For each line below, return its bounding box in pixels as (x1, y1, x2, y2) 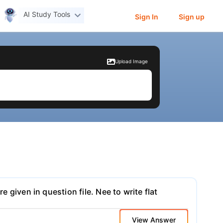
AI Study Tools (23, 10, 71, 19)
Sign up (178, 12, 205, 21)
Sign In (134, 12, 158, 21)
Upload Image (115, 58, 148, 65)
